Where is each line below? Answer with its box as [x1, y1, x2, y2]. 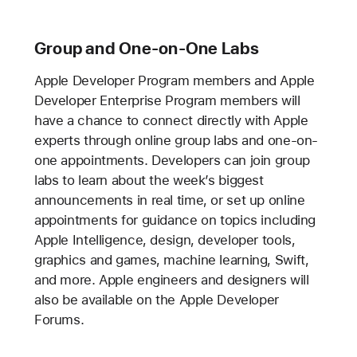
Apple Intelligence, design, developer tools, [33, 232, 296, 248]
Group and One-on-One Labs [33, 38, 260, 58]
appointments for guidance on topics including [33, 212, 316, 228]
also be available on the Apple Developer [33, 292, 279, 308]
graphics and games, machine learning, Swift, [33, 252, 309, 268]
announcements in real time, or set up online [33, 192, 305, 208]
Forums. [33, 312, 84, 328]
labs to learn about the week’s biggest [33, 172, 264, 188]
